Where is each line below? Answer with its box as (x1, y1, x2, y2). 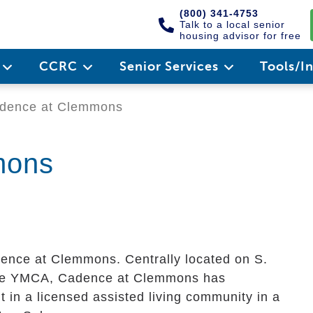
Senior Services (119, 59, 222, 74)
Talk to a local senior (180, 19, 285, 30)
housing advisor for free (180, 30, 301, 41)
